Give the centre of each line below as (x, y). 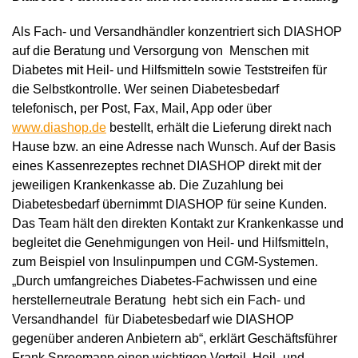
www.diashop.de (59, 127)
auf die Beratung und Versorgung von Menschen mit (160, 50)
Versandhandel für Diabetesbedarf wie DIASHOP (153, 319)
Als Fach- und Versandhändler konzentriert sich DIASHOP (177, 31)
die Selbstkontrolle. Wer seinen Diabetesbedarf (145, 89)
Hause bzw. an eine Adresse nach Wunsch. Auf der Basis (174, 146)
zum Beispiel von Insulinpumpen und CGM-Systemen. (165, 261)
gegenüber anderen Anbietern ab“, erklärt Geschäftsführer (175, 338)
